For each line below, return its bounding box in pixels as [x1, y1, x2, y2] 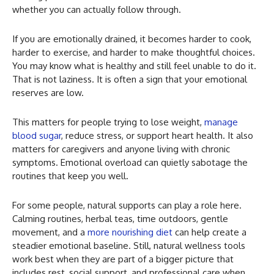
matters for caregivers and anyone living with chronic [12, 143, 230, 155]
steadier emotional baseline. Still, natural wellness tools [12, 239, 245, 251]
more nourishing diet [87, 226, 172, 238]
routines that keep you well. [12, 169, 128, 182]
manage [204, 116, 238, 128]
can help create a [172, 226, 246, 238]
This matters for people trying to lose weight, [12, 116, 204, 128]
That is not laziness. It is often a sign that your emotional [12, 73, 247, 85]
